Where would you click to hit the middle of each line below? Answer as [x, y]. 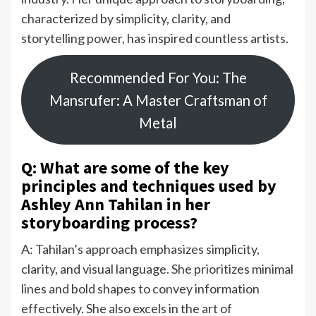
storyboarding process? [111, 223]
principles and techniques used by [149, 186]
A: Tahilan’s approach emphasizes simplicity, [140, 249]
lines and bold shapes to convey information [140, 289]
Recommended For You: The [158, 77]
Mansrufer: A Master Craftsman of [158, 100]
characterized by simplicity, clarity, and [126, 19]
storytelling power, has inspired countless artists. [155, 38]
